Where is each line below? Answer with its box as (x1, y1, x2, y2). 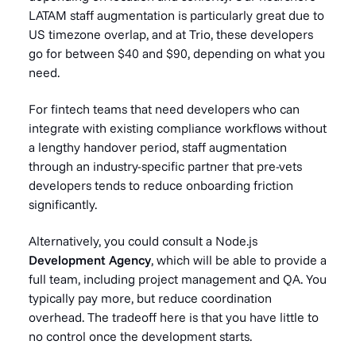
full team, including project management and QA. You (29, 271, 327, 287)
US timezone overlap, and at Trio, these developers (29, 26, 313, 42)
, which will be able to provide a (151, 252, 327, 268)
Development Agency (29, 252, 151, 268)
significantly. (29, 196, 97, 212)
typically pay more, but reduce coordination (29, 290, 272, 306)
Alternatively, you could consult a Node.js (29, 233, 257, 249)
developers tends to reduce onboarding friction (29, 177, 293, 193)
